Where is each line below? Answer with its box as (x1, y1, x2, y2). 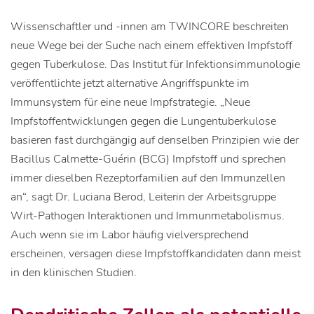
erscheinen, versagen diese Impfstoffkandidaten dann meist (11, 246, 301, 261)
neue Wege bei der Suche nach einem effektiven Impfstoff (11, 38, 292, 53)
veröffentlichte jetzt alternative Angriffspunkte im (11, 76, 250, 91)
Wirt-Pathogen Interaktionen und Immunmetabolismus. (11, 208, 285, 224)
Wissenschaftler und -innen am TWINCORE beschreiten (11, 19, 289, 34)
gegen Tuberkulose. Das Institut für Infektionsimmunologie (11, 57, 300, 72)
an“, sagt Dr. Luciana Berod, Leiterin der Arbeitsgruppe (11, 189, 276, 205)
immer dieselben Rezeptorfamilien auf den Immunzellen (11, 170, 285, 186)
